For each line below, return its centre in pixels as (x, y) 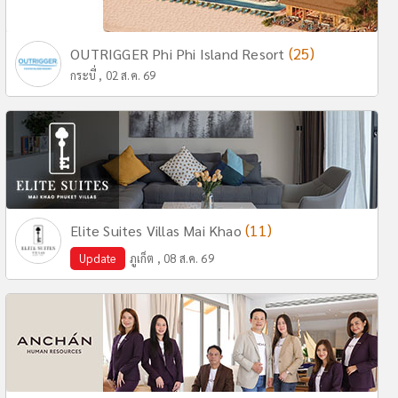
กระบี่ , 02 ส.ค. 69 (113, 75)
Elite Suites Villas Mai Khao (158, 231)
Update (98, 258)
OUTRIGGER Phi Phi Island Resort (179, 54)
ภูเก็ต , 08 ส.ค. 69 (171, 258)
